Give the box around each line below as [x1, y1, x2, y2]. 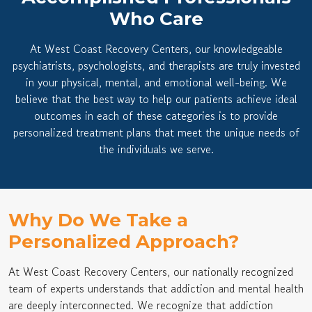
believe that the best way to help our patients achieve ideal [15, 90, 297, 107]
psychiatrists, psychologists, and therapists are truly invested [12, 56, 300, 74]
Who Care [109, 7, 203, 30]
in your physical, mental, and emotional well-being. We [25, 73, 287, 91]
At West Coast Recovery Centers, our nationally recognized [8, 263, 293, 280]
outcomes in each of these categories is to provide [34, 107, 278, 124]
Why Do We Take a [8, 208, 188, 231]
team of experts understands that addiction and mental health [8, 279, 304, 297]
